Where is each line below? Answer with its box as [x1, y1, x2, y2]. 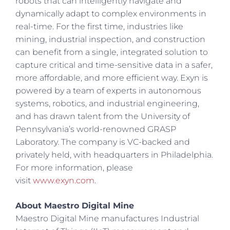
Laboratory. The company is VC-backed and [15, 137, 190, 147]
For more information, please [15, 162, 133, 172]
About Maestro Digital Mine [15, 200, 134, 210]
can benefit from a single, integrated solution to [15, 47, 208, 57]
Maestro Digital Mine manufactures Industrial [15, 213, 199, 223]
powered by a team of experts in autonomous [15, 85, 201, 95]
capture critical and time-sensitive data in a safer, [15, 60, 213, 70]
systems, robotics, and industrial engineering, [15, 98, 199, 108]
